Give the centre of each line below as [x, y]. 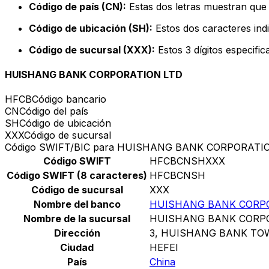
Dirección [77, 233]
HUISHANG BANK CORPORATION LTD [94, 75]
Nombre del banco [77, 204]
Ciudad [77, 248]
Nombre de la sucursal [77, 219]
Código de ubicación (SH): [91, 28]
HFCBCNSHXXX [187, 161]
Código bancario [69, 99]
